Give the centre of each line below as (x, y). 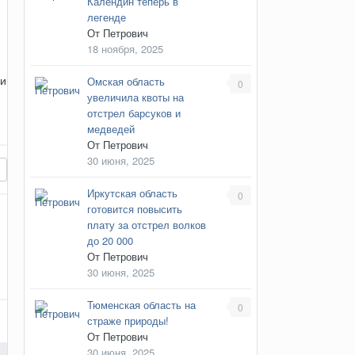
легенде (106, 17)
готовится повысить (134, 208)
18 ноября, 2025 (125, 48)
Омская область (126, 81)
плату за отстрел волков (146, 224)
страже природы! (128, 320)
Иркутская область (132, 193)
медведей (111, 128)
